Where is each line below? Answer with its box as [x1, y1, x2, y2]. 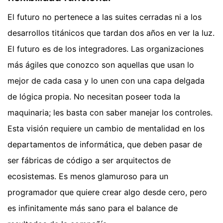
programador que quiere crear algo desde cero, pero [7, 187, 207, 198]
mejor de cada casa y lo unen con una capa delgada [7, 76, 205, 86]
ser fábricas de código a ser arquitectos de [7, 155, 171, 166]
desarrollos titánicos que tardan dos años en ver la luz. [7, 28, 215, 38]
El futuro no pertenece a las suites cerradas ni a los [7, 12, 202, 22]
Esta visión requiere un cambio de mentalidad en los [7, 123, 205, 134]
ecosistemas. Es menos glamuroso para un [7, 171, 168, 182]
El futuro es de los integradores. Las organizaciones [7, 44, 204, 54]
